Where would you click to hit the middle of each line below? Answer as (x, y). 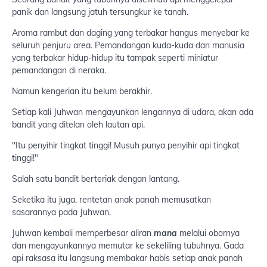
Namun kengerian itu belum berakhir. (82, 91)
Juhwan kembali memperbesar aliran (83, 233)
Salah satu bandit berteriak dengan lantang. (96, 179)
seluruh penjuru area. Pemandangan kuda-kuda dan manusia (128, 46)
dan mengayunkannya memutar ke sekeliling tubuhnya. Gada (128, 246)
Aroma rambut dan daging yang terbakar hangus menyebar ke (131, 33)
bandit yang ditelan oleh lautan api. (78, 125)
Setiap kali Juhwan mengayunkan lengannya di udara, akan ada (133, 112)
